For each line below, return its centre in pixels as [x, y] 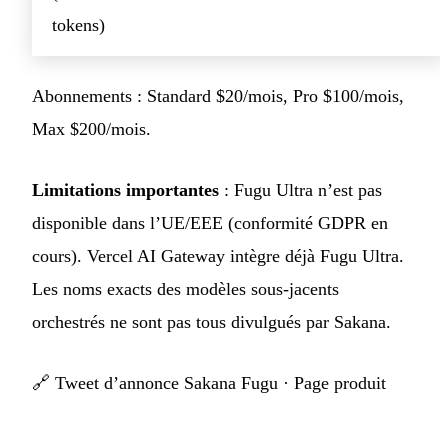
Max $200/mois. [91, 129]
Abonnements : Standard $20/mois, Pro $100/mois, [218, 96]
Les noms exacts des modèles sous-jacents [185, 289]
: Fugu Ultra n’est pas [300, 190]
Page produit [340, 383]
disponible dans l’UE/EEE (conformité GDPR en [210, 223]
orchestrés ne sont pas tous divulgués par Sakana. [211, 322]
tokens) [78, 25]
